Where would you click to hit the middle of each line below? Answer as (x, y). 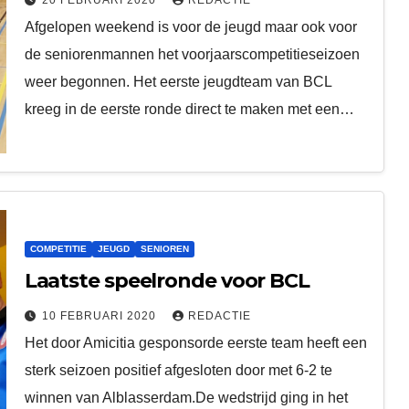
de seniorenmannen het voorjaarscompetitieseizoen (192, 54)
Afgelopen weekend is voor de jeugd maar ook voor (190, 26)
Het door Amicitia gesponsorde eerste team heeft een (195, 342)
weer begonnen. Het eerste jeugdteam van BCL (178, 81)
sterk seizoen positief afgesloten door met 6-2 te (178, 370)
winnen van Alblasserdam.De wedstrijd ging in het (186, 397)
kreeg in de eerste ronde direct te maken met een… (189, 109)
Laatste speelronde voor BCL (167, 280)
